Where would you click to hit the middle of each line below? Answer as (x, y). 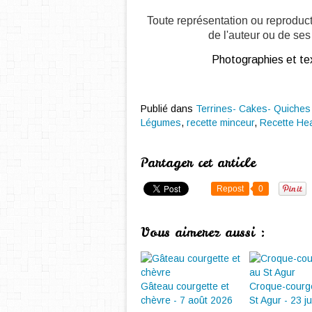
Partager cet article (198, 163)
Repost (230, 189)
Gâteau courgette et (185, 287)
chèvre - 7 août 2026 (187, 301)
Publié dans (167, 109)
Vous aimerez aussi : (203, 233)
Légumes (161, 123)
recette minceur (220, 123)
